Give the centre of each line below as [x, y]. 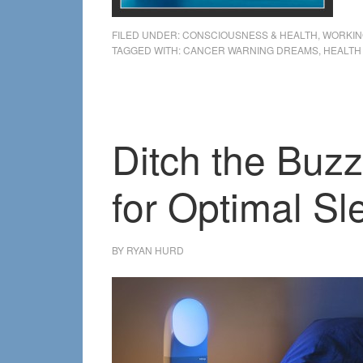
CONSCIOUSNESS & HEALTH [250, 34]
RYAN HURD [155, 250]
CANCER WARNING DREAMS [251, 50]
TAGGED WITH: [147, 50]
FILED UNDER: [147, 34]
